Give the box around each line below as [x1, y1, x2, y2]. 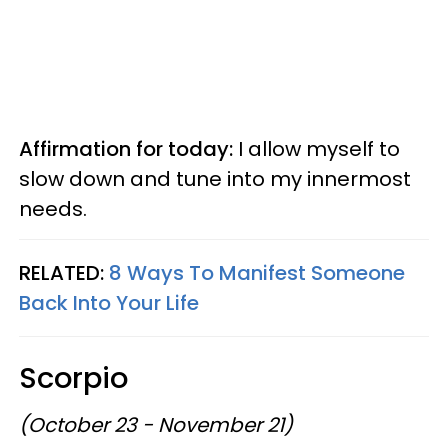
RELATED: [19, 258, 109, 287]
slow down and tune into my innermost [19, 164, 411, 193]
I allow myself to [233, 134, 400, 163]
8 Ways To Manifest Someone [109, 258, 405, 287]
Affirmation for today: [19, 134, 233, 163]
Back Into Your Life [19, 288, 199, 317]
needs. [19, 194, 87, 223]
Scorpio [19, 357, 128, 398]
